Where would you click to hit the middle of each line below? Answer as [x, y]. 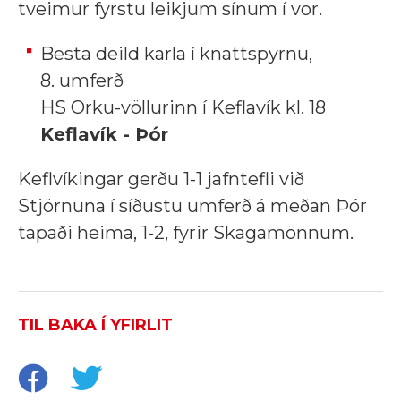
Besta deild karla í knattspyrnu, [176, 54]
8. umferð [82, 81]
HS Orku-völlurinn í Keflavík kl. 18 [183, 108]
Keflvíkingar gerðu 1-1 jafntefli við [161, 179]
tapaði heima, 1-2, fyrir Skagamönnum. [186, 233]
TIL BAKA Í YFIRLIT [95, 325]
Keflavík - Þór [104, 135]
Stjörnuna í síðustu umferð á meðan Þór [192, 206]
